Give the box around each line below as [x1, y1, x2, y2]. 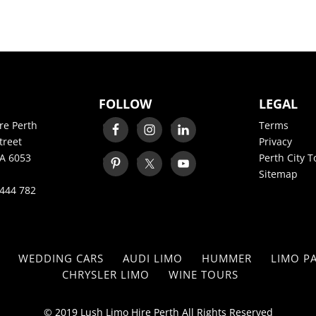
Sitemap [258, 166, 298, 181]
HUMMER [202, 250, 252, 265]
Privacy [258, 134, 292, 148]
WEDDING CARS [18, 250, 104, 265]
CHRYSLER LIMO [62, 267, 150, 281]
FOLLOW [99, 95, 152, 112]
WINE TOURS [169, 267, 238, 281]
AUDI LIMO [123, 250, 183, 265]
